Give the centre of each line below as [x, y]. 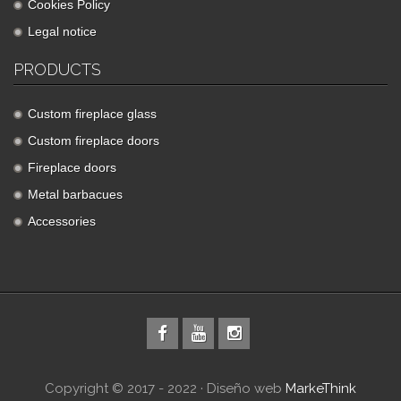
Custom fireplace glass [92, 114]
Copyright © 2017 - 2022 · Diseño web [165, 388]
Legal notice [62, 31]
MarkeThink [321, 388]
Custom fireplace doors [94, 141]
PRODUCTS [57, 69]
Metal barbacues [75, 194]
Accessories [62, 221]
